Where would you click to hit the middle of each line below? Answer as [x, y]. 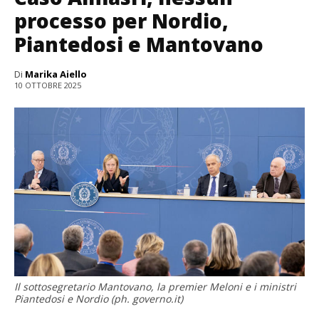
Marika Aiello [56, 74]
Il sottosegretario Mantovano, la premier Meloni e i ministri [155, 286]
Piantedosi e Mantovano [139, 44]
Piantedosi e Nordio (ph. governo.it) [99, 298]
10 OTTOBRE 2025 [48, 85]
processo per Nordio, [121, 20]
